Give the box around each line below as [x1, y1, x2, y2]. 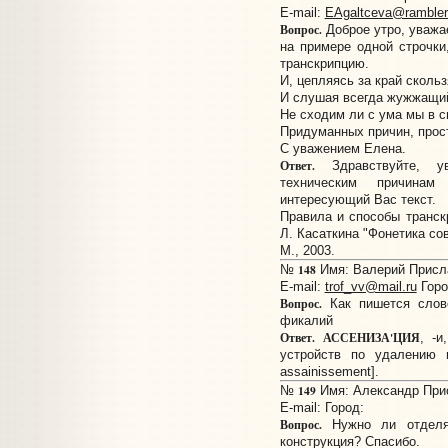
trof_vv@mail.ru [324, 279, 417, 295]
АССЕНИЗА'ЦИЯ [322, 329, 420, 347]
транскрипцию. [279, 56, 369, 72]
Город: [324, 400, 364, 416]
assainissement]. [279, 364, 379, 380]
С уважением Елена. [279, 141, 406, 157]
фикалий [279, 313, 333, 329]
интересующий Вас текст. [279, 192, 436, 208]
